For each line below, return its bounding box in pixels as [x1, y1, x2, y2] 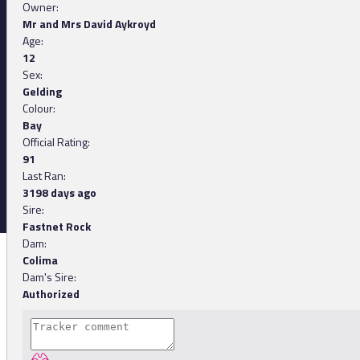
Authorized [22, 285, 80, 303]
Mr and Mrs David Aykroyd [22, 15, 156, 33]
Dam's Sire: [22, 268, 76, 286]
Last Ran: [22, 167, 66, 185]
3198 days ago [22, 184, 96, 202]
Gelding [22, 83, 62, 100]
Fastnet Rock [22, 218, 91, 235]
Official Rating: [22, 133, 90, 151]
